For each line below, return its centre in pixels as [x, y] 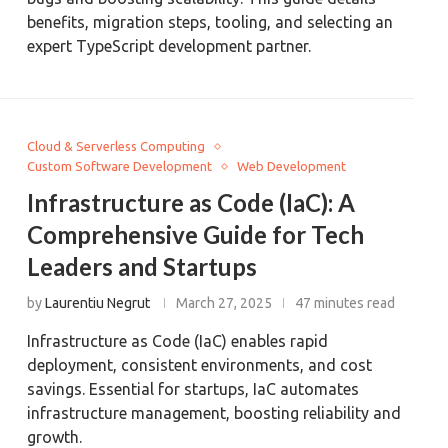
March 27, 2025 [224, 303]
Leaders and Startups [142, 266]
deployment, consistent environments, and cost [200, 365]
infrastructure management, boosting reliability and [214, 413]
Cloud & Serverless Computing [116, 146]
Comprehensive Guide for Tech [196, 234]
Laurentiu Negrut [98, 303]
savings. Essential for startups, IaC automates [193, 389]
